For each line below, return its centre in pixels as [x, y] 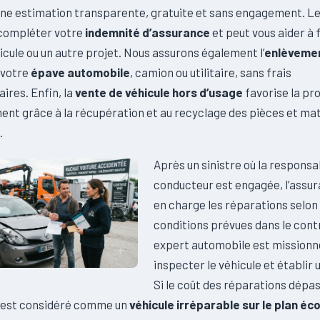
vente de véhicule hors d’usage [159, 92]
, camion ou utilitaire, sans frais [211, 72]
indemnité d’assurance [147, 32]
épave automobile [80, 72]
